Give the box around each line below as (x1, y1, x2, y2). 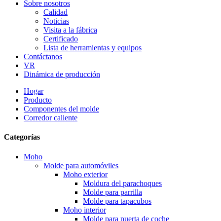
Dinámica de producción (24, 70, 100, 78)
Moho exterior (63, 170, 108, 179)
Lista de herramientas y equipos (43, 43, 142, 52)
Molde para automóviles (43, 161, 118, 170)
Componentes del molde (24, 105, 99, 113)
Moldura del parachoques (83, 179, 162, 187)
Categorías (4, 133, 40, 142)
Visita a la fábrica (43, 26, 97, 34)
